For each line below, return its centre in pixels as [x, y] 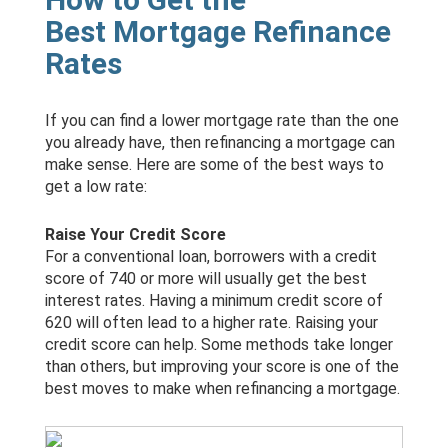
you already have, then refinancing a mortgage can [219, 143]
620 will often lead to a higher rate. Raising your [211, 323]
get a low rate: [95, 187]
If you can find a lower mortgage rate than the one [221, 121]
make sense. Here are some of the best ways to [214, 165]
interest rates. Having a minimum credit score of [213, 301]
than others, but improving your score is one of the [221, 367]
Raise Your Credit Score [135, 235]
